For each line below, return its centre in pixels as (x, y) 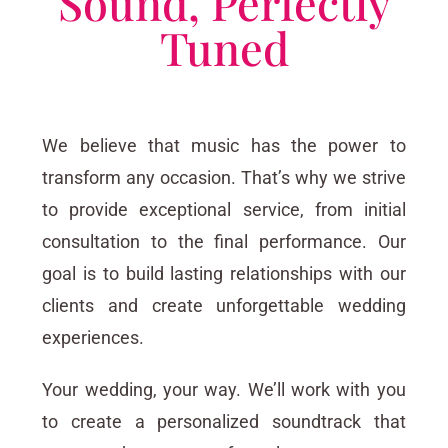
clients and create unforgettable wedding (224, 306)
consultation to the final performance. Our (224, 242)
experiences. (93, 338)
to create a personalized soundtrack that (224, 422)
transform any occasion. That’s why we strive (224, 178)
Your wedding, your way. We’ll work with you (224, 390)
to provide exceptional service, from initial (224, 210)
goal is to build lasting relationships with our (224, 274)
